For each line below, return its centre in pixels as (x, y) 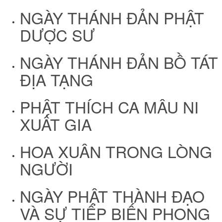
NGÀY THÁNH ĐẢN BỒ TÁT (119, 62)
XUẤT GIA (56, 124)
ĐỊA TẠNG (56, 80)
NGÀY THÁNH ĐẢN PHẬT (112, 18)
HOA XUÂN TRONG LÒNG (116, 151)
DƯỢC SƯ (57, 35)
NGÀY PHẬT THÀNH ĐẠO (112, 196)
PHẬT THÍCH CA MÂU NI (109, 107)
